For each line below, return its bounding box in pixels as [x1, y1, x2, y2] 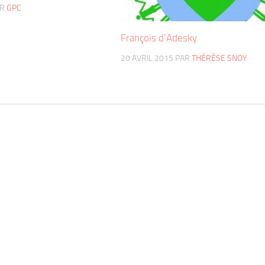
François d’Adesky [121, 31, 198, 44]
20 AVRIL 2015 [121, 53, 174, 63]
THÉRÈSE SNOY [192, 53, 248, 63]
